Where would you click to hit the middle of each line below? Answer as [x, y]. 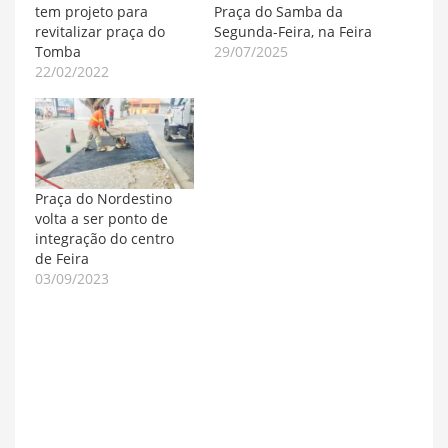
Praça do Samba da [278, 12]
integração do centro [104, 239]
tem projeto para [91, 12]
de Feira [62, 259]
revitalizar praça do [100, 32]
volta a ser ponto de [101, 219]
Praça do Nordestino [103, 199]
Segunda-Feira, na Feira [293, 32]
